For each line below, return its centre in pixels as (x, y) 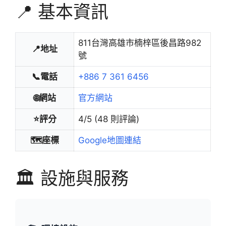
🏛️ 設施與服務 (72, 178)
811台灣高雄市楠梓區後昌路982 (140, 43)
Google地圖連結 (110, 140)
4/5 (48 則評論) (109, 119)
